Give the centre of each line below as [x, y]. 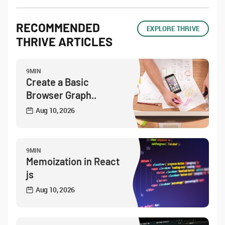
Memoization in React [73, 161]
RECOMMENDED [58, 27]
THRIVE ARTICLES [64, 41]
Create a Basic [58, 82]
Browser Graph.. [61, 95]
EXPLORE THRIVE [173, 29]
